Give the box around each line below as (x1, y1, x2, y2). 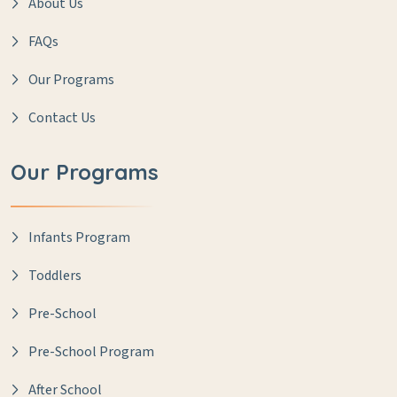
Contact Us (28, 108, 96, 128)
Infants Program (28, 228, 130, 248)
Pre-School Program (28, 342, 154, 362)
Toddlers (28, 266, 82, 286)
